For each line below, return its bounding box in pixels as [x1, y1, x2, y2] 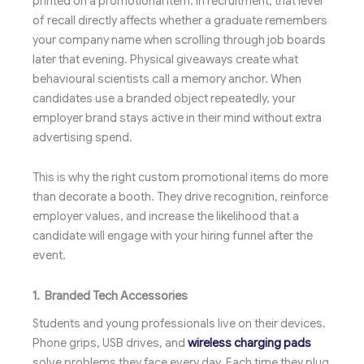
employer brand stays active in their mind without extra [32, 110, 322, 125]
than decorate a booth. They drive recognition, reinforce [32, 189, 328, 205]
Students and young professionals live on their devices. [32, 315, 326, 331]
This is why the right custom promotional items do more [32, 170, 328, 185]
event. [32, 248, 66, 263]
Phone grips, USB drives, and [32, 335, 188, 350]
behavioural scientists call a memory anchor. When [32, 71, 301, 86]
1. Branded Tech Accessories [32, 288, 188, 303]
